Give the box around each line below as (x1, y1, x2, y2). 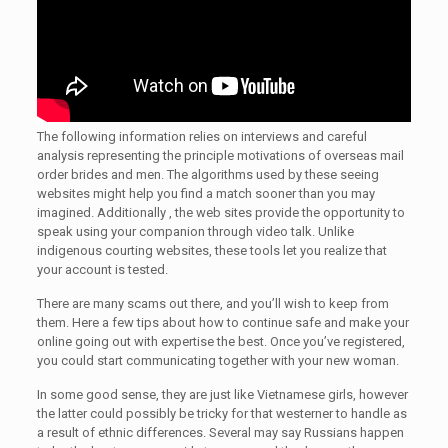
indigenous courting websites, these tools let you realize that (36, 243, 387, 258)
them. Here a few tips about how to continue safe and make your (36, 315, 409, 330)
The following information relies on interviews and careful (36, 129, 367, 144)
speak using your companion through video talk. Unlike (36, 224, 354, 239)
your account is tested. (36, 262, 168, 277)
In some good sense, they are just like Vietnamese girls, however (36, 387, 408, 402)
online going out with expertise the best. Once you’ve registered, (36, 334, 405, 349)
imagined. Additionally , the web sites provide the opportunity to (36, 205, 405, 220)
